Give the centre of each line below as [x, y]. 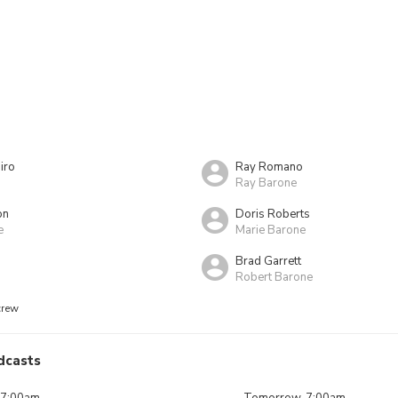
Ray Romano [269, 167]
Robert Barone [274, 277]
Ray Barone [266, 183]
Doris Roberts [273, 214]
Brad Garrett [268, 261]
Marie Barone [271, 230]
